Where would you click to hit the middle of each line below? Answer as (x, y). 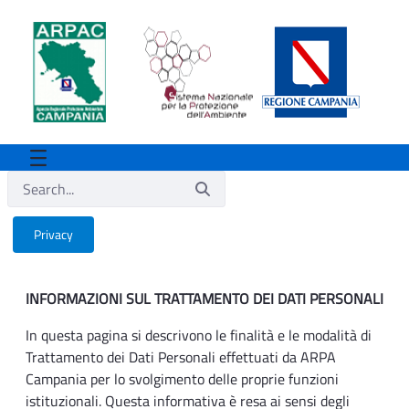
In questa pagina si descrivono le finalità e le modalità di (199, 336)
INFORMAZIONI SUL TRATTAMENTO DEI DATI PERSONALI (204, 299)
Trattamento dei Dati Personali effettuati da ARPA (181, 357)
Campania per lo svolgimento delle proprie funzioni (182, 379)
